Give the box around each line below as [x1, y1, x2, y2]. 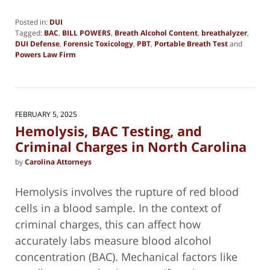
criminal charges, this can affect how [15, 217, 201, 232]
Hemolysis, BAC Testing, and [15, 121, 202, 140]
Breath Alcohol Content [115, 28, 198, 39]
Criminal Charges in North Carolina [15, 137, 246, 155]
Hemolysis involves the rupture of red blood [15, 184, 239, 199]
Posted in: [15, 17, 48, 28]
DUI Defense [15, 39, 60, 49]
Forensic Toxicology [63, 39, 133, 49]
